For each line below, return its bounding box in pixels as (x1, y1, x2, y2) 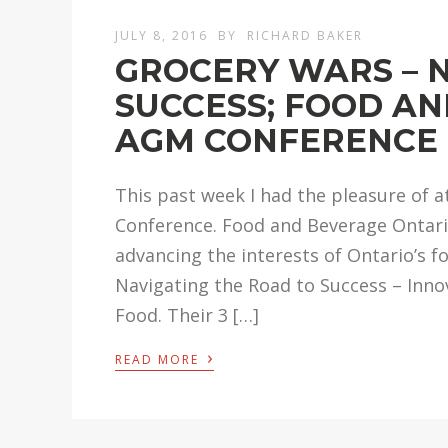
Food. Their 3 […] (115, 303, 260, 328)
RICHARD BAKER (247, 27, 364, 45)
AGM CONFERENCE (115, 121, 439, 161)
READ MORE (115, 351, 205, 369)
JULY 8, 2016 (115, 27, 214, 45)
